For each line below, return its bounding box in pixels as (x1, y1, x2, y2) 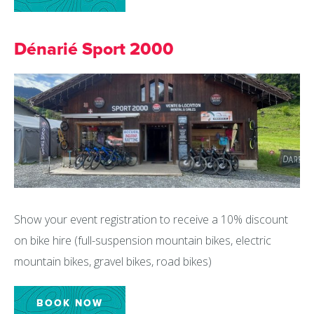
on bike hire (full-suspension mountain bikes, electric (14, 233, 271, 249)
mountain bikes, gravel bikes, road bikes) (14, 254, 212, 270)
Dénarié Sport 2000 (14, 39, 174, 60)
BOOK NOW (36, 297, 103, 310)
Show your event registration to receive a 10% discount (14, 212, 288, 228)
